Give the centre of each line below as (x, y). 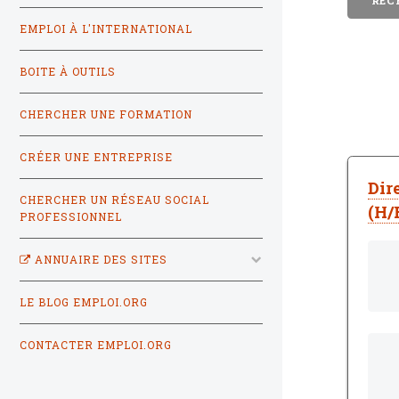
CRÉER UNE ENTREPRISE (96, 157)
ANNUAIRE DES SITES (99, 259)
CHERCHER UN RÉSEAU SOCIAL (114, 199)
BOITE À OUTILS (68, 71)
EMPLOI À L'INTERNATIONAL (106, 28)
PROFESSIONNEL (71, 216)
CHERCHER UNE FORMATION (106, 114)
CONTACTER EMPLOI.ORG (96, 345)
